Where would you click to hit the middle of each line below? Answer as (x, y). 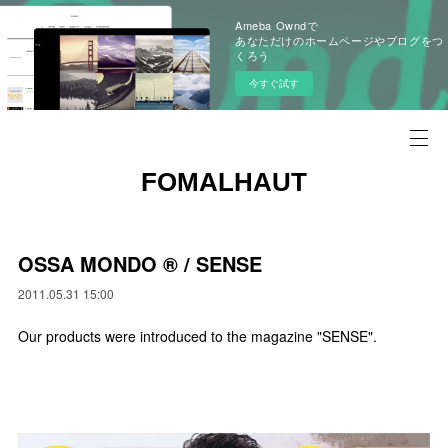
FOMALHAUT (224, 182)
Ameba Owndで (277, 25)
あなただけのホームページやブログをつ (339, 40)
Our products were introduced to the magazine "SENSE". (198, 336)
